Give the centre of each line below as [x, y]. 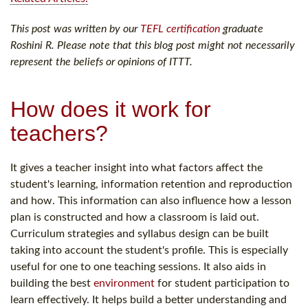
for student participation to [222, 283]
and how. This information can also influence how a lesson [151, 200]
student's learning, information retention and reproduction [151, 184]
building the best [52, 283]
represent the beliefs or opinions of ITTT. [101, 62]
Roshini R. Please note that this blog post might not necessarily [153, 45]
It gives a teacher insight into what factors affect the [136, 167]
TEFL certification [180, 29]
